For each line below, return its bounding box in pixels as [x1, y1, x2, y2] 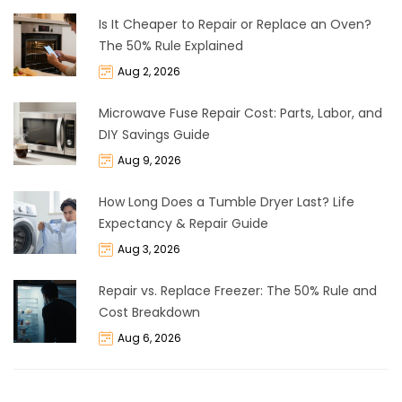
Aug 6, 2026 [118, 330, 181, 346]
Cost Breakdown [99, 303, 200, 322]
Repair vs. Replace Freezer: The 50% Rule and [99, 282, 377, 301]
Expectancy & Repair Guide [99, 214, 268, 233]
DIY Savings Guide [99, 126, 210, 144]
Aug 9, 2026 [118, 153, 181, 169]
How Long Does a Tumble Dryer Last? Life [99, 193, 354, 212]
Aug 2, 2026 [118, 64, 180, 80]
